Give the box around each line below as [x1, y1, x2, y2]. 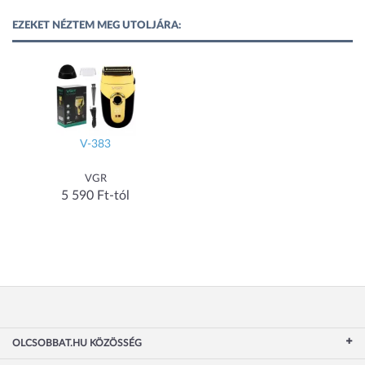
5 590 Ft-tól [61, 189, 130, 202]
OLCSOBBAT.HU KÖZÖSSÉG [12, 338, 142, 348]
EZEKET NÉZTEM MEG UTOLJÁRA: [12, 20, 181, 31]
